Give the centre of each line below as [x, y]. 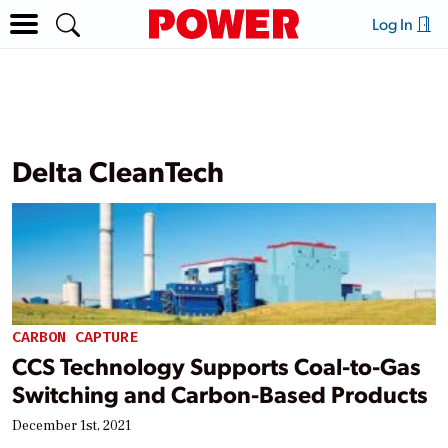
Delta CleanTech [118, 170]
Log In [393, 23]
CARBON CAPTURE [75, 336]
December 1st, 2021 [71, 426]
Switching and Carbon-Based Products [220, 394]
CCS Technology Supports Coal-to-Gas [216, 366]
